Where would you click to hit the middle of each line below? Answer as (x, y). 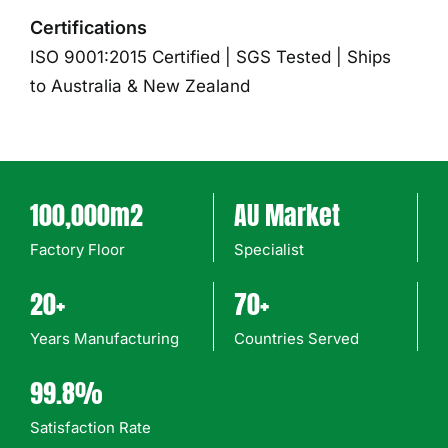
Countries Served (296, 338)
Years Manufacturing (104, 338)
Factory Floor (77, 249)
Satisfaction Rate (90, 427)
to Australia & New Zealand (140, 86)
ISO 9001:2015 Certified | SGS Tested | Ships (210, 57)
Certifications (88, 27)
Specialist (269, 249)
